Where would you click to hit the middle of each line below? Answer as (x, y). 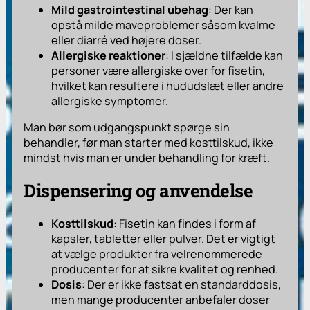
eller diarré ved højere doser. (127, 40)
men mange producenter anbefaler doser (161, 299)
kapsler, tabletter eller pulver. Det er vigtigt (164, 238)
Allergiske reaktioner (109, 55)
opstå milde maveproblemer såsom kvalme (164, 25)
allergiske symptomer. (110, 101)
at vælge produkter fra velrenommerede (157, 254)
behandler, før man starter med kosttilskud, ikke (149, 142)
